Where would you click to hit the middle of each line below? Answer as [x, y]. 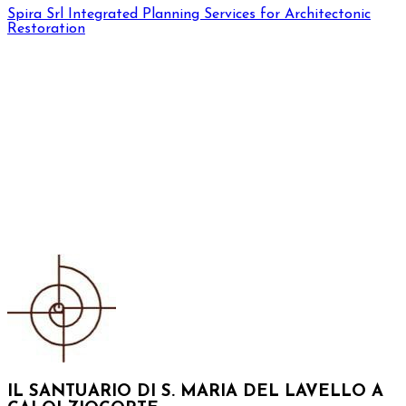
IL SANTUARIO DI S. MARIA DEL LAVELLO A [195, 391]
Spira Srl [35, 14]
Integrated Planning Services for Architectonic [219, 14]
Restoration [46, 29]
